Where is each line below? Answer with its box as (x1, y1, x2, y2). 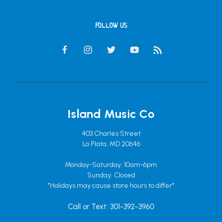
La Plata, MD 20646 (82, 139, 140, 148)
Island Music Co (67, 106, 155, 121)
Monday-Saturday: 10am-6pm (65, 160, 157, 169)
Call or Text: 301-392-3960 (68, 202, 154, 211)
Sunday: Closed (87, 170, 135, 179)
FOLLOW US (95, 22, 127, 30)
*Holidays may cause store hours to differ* (48, 181, 174, 190)
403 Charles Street (81, 129, 141, 138)
